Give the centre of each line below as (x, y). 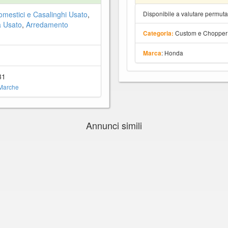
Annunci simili (114, 125)
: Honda (173, 53)
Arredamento (47, 24)
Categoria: (159, 34)
